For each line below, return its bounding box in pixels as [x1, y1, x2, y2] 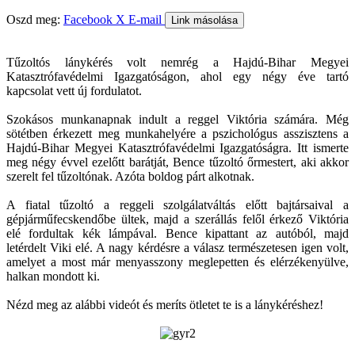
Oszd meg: [6, 12, 60, 26]
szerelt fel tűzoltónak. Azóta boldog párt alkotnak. [6, 169, 254, 183]
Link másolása [171, 13, 238, 26]
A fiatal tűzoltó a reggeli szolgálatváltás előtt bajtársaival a [6, 197, 349, 212]
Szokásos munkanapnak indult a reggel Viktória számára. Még [6, 112, 349, 126]
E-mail [128, 12, 165, 26]
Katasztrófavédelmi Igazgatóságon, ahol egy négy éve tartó [6, 69, 349, 83]
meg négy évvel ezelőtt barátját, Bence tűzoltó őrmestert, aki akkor [6, 155, 349, 169]
